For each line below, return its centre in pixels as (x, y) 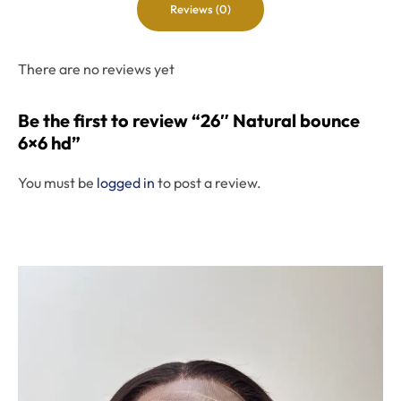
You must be (57, 182)
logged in (126, 182)
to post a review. (208, 182)
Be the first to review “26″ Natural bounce (189, 120)
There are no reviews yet (96, 68)
